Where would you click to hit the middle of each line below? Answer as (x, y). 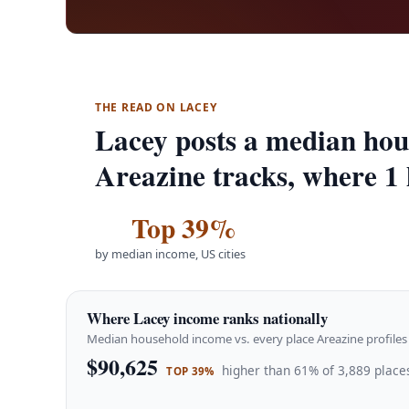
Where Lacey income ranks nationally (208, 318)
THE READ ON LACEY (156, 108)
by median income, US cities (170, 253)
